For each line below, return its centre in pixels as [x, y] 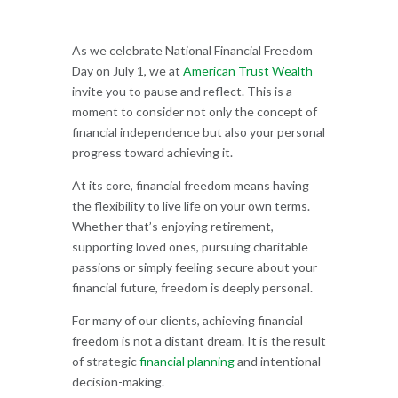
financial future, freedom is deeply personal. [192, 287]
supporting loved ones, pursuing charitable [190, 246]
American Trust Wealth [247, 70]
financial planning [187, 361]
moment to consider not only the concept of [194, 111]
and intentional [277, 361]
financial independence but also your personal [198, 131]
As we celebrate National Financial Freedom [192, 50]
